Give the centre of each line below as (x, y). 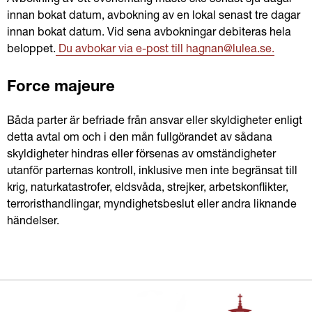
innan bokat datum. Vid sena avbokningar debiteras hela (149, 33)
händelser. (33, 222)
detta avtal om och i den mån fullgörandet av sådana (140, 139)
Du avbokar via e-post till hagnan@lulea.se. (165, 50)
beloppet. (31, 50)
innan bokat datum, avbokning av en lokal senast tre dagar (154, 17)
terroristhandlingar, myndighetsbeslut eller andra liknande (152, 205)
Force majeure (61, 88)
